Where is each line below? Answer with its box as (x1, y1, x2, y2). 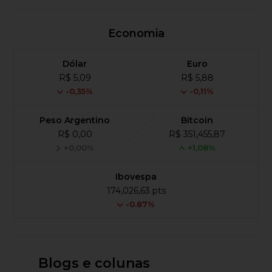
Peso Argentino (39, 114, 110, 126)
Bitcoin (181, 114, 214, 126)
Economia (107, 26, 165, 40)
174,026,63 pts (106, 185, 166, 196)
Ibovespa (115, 171, 157, 182)
